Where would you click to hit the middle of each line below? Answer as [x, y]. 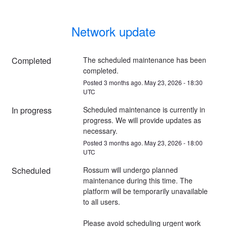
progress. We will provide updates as [142, 120]
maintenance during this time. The [138, 180]
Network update [113, 31]
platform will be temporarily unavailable [145, 191]
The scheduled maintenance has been [144, 60]
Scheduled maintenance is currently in [144, 109]
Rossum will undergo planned [130, 169]
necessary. [100, 130]
